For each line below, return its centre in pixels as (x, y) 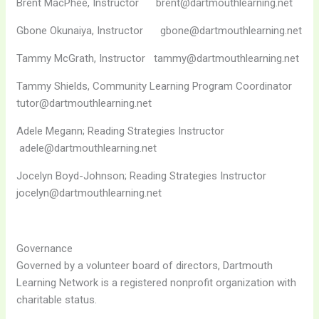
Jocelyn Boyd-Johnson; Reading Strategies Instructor (146, 176)
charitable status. (57, 300)
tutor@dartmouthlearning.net (84, 104)
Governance (45, 249)
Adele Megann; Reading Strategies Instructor (125, 131)
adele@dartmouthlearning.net (87, 148)
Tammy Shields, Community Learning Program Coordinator (159, 87)
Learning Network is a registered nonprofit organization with (157, 283)
